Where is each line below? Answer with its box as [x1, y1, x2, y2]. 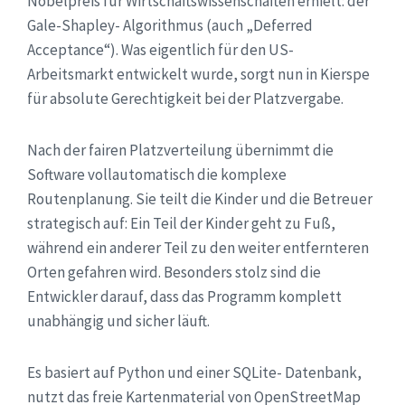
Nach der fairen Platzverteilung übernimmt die [27, 140, 334, 161]
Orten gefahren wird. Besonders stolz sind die [27, 262, 321, 283]
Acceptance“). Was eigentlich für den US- [27, 40, 294, 61]
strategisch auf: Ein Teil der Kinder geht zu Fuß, [27, 213, 335, 234]
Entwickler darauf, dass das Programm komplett [27, 287, 342, 307]
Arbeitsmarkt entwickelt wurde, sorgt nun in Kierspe [27, 64, 370, 85]
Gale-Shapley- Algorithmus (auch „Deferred [27, 15, 313, 36]
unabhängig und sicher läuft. [27, 311, 210, 332]
